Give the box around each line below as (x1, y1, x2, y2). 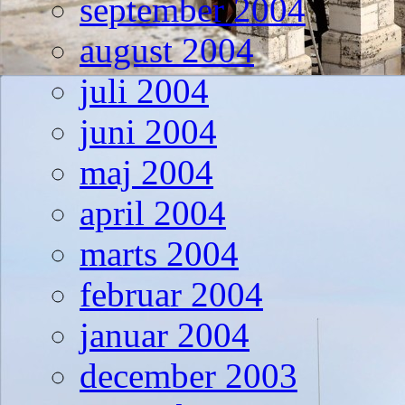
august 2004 (80, 31, 254, 71)
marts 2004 (80, 234, 239, 274)
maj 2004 (80, 153, 213, 193)
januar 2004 (80, 316, 250, 355)
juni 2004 (80, 112, 217, 152)
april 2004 (80, 193, 226, 233)
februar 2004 (80, 275, 263, 315)
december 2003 (80, 356, 297, 396)
